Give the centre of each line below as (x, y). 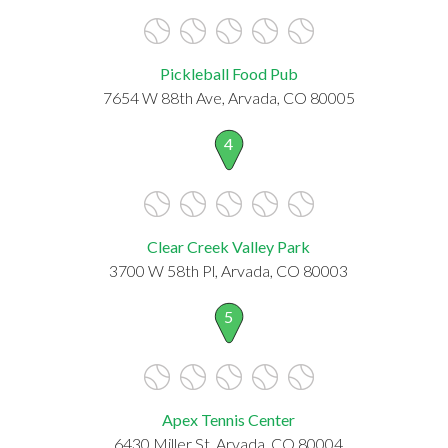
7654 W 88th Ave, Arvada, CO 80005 (228, 97)
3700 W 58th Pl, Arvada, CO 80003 (228, 270)
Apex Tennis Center (228, 419)
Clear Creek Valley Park (228, 246)
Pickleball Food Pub (228, 73)
